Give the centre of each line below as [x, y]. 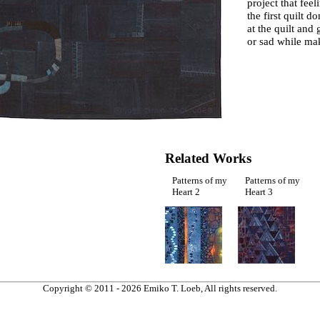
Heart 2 [186, 192]
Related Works [208, 158]
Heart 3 [259, 192]
